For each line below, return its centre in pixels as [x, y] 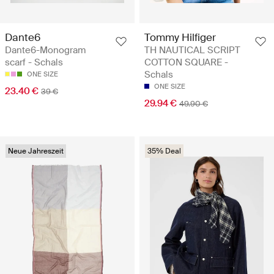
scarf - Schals [34, 62]
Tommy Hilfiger [180, 37]
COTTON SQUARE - [186, 62]
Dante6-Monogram [45, 50]
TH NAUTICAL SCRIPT [192, 50]
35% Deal [164, 151]
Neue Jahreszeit [36, 151]
